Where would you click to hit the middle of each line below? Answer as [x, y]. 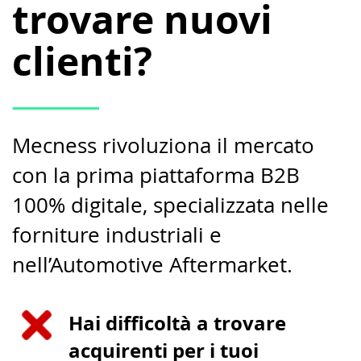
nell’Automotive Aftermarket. [152, 265]
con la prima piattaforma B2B [156, 176]
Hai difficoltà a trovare [177, 324]
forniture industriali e [117, 235]
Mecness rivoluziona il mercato [163, 146]
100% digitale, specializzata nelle [170, 205]
